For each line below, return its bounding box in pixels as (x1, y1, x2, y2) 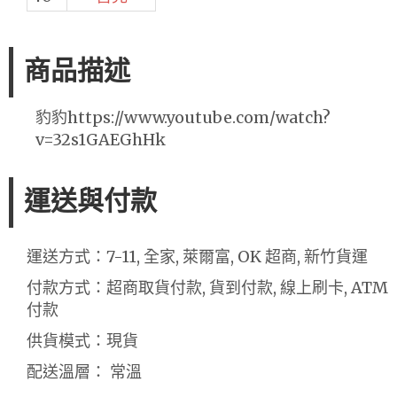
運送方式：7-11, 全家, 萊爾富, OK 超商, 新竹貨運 (27, 245, 368, 267)
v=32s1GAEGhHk (35, 128, 166, 150)
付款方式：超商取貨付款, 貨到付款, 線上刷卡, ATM (27, 276, 388, 298)
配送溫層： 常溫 (27, 361, 142, 382)
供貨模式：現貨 (27, 330, 138, 351)
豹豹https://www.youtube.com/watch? (35, 106, 331, 128)
